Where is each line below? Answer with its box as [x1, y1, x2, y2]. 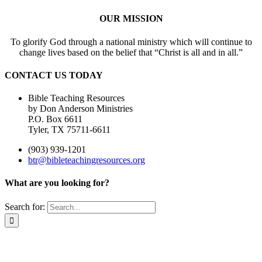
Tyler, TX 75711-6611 [28, 125, 111, 135]
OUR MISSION [99, 13, 163, 24]
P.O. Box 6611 [28, 114, 82, 125]
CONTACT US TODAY [5, 70, 103, 80]
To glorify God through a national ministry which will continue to [10, 36, 252, 47]
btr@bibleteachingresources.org [28, 155, 145, 166]
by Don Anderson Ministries [28, 104, 133, 114]
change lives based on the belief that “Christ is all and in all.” [19, 47, 243, 57]
